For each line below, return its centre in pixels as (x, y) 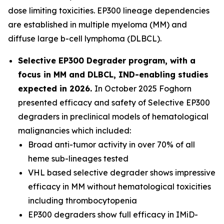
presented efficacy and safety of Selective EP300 (114, 102)
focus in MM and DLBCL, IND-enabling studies (113, 74)
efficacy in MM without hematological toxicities (119, 186)
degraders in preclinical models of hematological (113, 116)
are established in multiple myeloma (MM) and (97, 24)
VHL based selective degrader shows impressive (122, 172)
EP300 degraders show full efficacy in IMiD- (113, 214)
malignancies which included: (74, 130)
